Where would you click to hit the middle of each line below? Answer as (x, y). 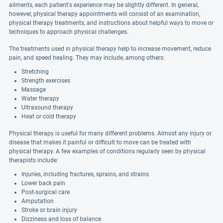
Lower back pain (43, 183)
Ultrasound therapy (47, 108)
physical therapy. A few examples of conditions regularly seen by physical (107, 151)
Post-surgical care (46, 192)
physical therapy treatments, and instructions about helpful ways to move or (111, 23)
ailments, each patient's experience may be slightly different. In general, (104, 5)
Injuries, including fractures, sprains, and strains (85, 174)
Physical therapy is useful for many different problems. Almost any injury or (110, 133)
